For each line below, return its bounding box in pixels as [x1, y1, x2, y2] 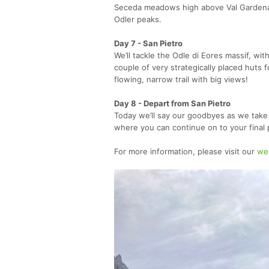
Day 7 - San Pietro [114, 38, 183, 48]
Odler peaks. [114, 14, 162, 24]
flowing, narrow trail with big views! [114, 74, 248, 84]
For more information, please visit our [114, 146, 257, 156]
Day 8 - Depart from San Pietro [114, 98, 231, 108]
